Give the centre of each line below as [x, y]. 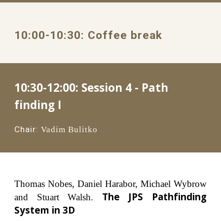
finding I [38, 105]
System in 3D [45, 210]
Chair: [27, 129]
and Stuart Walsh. [58, 197]
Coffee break [125, 35]
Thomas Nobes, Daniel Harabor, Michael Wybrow [110, 184]
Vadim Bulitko [70, 129]
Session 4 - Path [125, 88]
